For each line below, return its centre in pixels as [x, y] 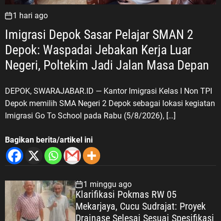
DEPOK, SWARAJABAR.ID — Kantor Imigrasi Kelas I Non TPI [109, 91]
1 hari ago [30, 15]
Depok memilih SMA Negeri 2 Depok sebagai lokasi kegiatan [110, 103]
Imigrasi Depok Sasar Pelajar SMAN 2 [99, 34]
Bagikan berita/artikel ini [49, 140]
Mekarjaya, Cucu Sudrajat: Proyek [140, 206]
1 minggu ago [107, 184]
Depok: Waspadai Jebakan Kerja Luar [98, 50]
